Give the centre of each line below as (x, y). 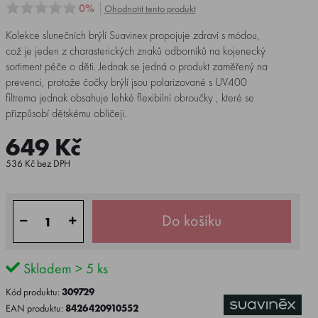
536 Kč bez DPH (38, 163)
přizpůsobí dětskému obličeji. (66, 113)
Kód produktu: (33, 292)
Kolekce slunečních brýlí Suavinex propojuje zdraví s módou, (132, 35)
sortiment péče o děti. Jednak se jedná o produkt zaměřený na (136, 66)
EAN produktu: (35, 308)
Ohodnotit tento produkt (150, 9)
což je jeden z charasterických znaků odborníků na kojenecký (135, 51)
